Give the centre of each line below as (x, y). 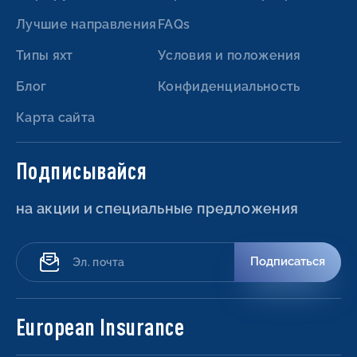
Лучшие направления (86, 24)
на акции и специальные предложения (157, 208)
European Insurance (100, 326)
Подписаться (288, 262)
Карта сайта (56, 117)
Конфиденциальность (229, 86)
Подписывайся (82, 170)
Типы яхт (45, 55)
